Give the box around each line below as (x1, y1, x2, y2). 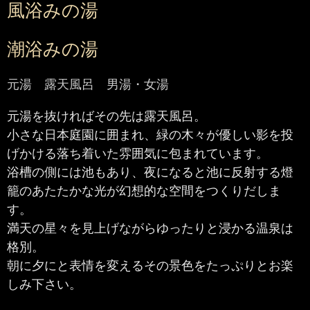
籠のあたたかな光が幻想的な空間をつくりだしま (7, 183, 281, 198)
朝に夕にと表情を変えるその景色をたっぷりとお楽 (7, 258, 293, 273)
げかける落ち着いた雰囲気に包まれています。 (7, 146, 268, 161)
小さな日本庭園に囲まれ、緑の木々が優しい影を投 (7, 127, 293, 142)
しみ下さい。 (7, 277, 82, 291)
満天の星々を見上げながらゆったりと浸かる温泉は (7, 221, 293, 235)
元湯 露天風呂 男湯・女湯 (7, 77, 169, 91)
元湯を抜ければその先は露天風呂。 (7, 109, 206, 123)
